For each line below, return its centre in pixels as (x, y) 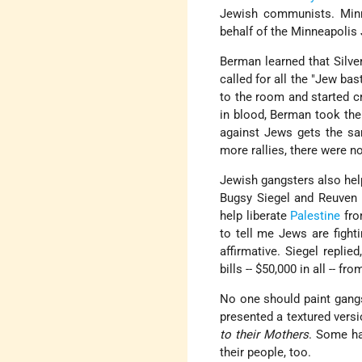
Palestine (316, 216)
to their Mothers (265, 335)
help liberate (255, 216)
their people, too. (266, 353)
